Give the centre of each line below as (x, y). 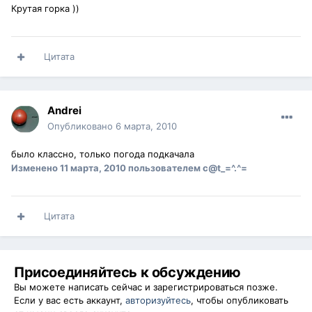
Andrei (64, 111)
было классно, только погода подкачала (103, 154)
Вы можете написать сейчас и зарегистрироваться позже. (146, 287)
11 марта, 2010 (93, 168)
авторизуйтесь (158, 301)
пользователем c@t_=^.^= (187, 168)
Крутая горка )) (45, 9)
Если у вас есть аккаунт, (70, 301)
